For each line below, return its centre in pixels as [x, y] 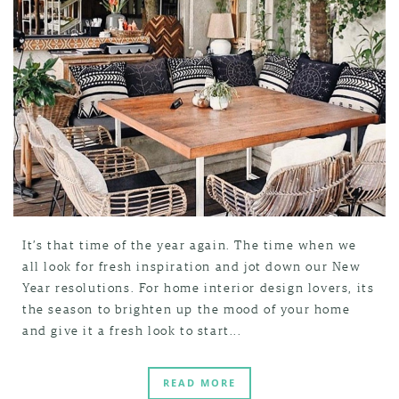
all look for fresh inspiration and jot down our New [192, 265]
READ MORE [199, 383]
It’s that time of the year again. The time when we [190, 244]
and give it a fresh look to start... [132, 330]
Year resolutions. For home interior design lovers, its [199, 287]
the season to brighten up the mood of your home [187, 308]
